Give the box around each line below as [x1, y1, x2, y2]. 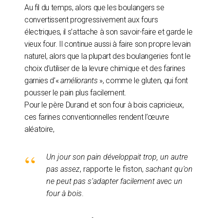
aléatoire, [24, 124, 54, 134]
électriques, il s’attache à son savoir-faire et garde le [24, 27, 193, 36]
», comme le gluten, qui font [97, 75, 188, 85]
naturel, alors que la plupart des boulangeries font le [24, 51, 191, 61]
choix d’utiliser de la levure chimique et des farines [24, 63, 185, 73]
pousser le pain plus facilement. [24, 88, 127, 97]
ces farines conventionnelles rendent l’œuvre [24, 112, 169, 122]
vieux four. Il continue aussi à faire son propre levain [24, 39, 191, 49]
